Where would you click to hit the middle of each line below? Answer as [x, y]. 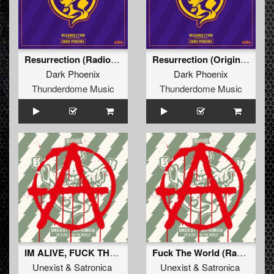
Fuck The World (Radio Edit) [241, 253]
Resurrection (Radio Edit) [115, 59]
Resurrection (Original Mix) [245, 59]
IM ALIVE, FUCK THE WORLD [114, 253]
